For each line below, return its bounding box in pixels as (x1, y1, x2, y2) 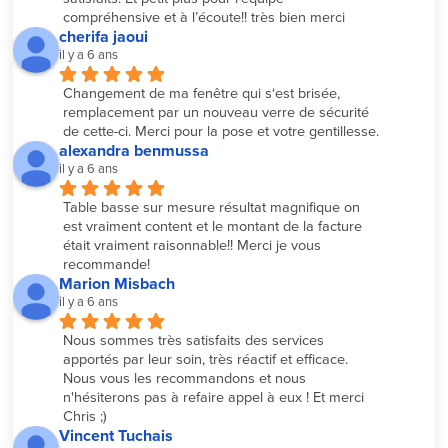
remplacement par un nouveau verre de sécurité (63, 103, 370, 121)
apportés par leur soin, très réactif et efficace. (63, 351, 349, 369)
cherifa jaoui (59, 26, 149, 47)
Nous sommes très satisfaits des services (63, 332, 325, 350)
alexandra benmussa (59, 140, 210, 161)
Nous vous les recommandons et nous (63, 370, 307, 388)
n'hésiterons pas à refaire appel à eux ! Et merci (63, 389, 365, 407)
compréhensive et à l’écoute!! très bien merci (63, 8, 346, 26)
